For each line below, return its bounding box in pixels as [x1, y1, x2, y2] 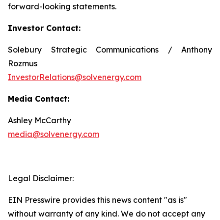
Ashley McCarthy [8, 115, 71, 125]
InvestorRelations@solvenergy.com [8, 72, 141, 82]
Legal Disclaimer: [8, 173, 74, 183]
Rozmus [8, 58, 37, 68]
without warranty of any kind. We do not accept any [8, 209, 205, 219]
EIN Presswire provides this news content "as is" [8, 195, 187, 205]
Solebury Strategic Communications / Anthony [8, 45, 212, 55]
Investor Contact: [8, 23, 81, 33]
